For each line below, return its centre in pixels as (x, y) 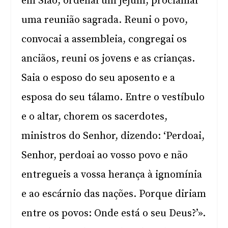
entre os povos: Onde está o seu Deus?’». (114, 213)
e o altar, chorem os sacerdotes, (95, 117)
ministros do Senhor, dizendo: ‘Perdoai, (113, 136)
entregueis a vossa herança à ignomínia (112, 175)
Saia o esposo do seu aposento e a (98, 78)
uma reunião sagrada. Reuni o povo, (105, 20)
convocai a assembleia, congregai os (104, 39)
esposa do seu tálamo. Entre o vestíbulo (113, 97)
